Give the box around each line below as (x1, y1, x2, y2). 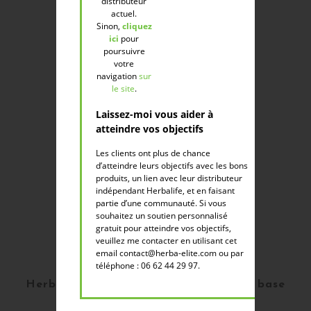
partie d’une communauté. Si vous (95, 196, 226, 209)
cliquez (121, 19, 152, 32)
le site (111, 82, 135, 94)
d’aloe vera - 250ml (96, 292, 215, 303)
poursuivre (103, 44, 145, 57)
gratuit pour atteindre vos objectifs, (95, 221, 231, 234)
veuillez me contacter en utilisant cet (95, 234, 237, 246)
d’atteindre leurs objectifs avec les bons (95, 159, 248, 171)
